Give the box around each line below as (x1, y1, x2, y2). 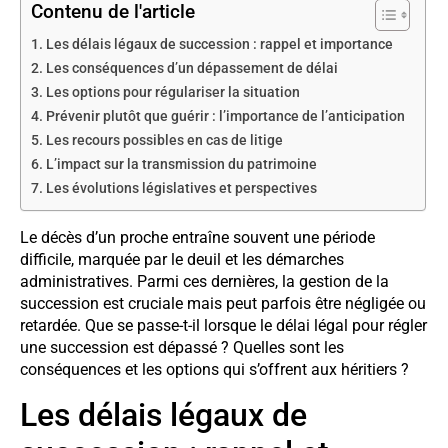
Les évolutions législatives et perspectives (45, 180, 317, 198)
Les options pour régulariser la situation (45, 84, 300, 102)
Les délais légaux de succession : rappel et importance (45, 36, 393, 54)
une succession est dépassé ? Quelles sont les (20, 338, 344, 358)
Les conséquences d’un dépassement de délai (45, 60, 338, 78)
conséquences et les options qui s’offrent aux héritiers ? (20, 360, 409, 380)
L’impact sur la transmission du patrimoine (45, 156, 317, 174)
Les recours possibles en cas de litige (45, 132, 283, 150)
